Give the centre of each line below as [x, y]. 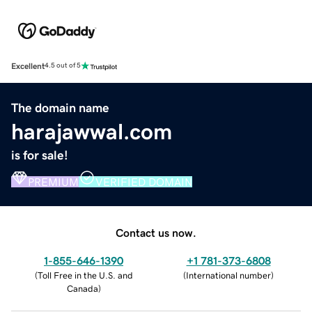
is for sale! [40, 155]
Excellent [28, 66]
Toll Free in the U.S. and [85, 275]
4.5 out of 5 [63, 66]
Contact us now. [156, 232]
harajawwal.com [92, 131]
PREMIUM [53, 181]
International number [228, 275]
